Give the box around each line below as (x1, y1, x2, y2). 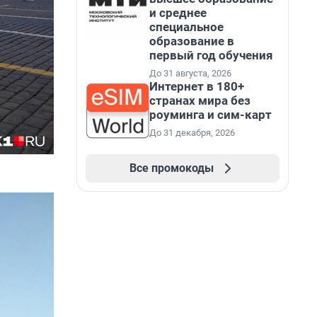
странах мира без (149, 93, 250, 108)
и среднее (149, 6, 207, 20)
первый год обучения (149, 48, 273, 62)
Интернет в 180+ (149, 79, 244, 93)
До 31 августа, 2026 (149, 68, 231, 79)
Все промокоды (129, 161, 214, 175)
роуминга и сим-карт (149, 108, 272, 122)
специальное (149, 20, 224, 34)
